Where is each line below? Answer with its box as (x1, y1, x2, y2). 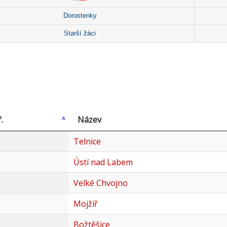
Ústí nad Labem (73, 157, 133, 168)
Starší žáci (64, 29, 96, 37)
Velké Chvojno (73, 177, 128, 189)
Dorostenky (63, 12, 97, 20)
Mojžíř (73, 198, 98, 210)
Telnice (73, 136, 101, 147)
